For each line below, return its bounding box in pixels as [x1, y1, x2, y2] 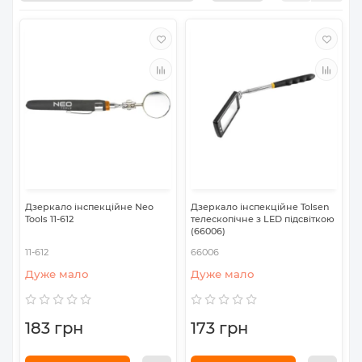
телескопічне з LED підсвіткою [191, 213, 335, 225]
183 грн [25, 318, 83, 339]
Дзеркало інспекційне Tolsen [191, 201, 330, 213]
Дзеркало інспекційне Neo [25, 201, 154, 213]
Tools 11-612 [25, 213, 74, 225]
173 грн [191, 318, 248, 339]
